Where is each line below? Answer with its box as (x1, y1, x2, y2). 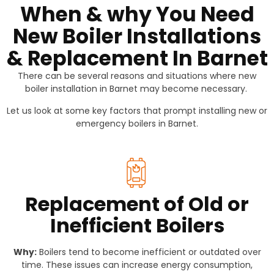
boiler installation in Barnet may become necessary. (24, 83, 250, 95)
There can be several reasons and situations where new (18, 70, 256, 83)
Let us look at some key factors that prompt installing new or (7, 105, 267, 117)
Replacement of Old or (25, 190, 249, 218)
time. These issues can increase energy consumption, (21, 259, 253, 272)
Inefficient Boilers (50, 212, 224, 240)
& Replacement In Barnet (6, 44, 268, 73)
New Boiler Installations (13, 22, 261, 51)
